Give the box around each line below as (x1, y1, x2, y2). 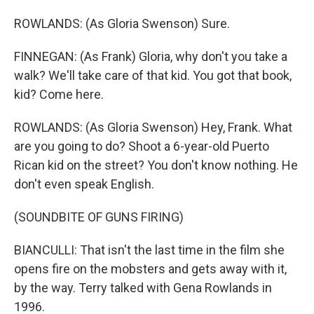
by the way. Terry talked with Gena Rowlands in (14, 280, 272, 295)
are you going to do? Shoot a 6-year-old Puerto (14, 139, 269, 153)
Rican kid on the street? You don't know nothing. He (14, 158, 298, 172)
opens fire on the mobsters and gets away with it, (14, 261, 287, 276)
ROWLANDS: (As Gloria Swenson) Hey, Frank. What (14, 120, 292, 135)
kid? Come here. (14, 87, 104, 102)
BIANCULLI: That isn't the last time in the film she (14, 243, 285, 257)
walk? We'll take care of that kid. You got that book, (14, 68, 292, 83)
